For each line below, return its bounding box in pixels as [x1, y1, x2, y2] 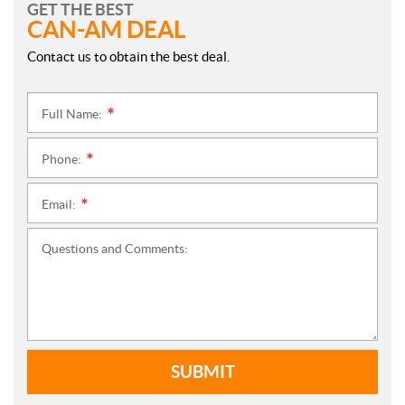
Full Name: [42, 107, 105, 122]
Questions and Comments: [42, 241, 188, 257]
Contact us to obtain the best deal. [27, 49, 230, 65]
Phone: [42, 152, 84, 167]
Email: [42, 197, 79, 212]
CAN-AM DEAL [27, 16, 185, 43]
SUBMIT [170, 362, 235, 382]
